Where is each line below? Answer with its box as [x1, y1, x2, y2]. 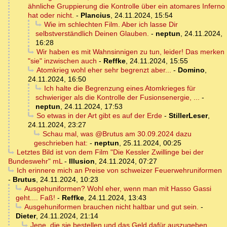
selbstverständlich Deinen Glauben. [35, 29, 149, 38]
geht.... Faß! [16, 194, 55, 202]
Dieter [16, 212, 36, 220]
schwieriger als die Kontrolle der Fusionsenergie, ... [35, 93, 200, 102]
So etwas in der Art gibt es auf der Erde [36, 111, 162, 120]
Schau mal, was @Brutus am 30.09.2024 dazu [42, 130, 192, 138]
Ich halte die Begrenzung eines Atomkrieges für [44, 84, 196, 93]
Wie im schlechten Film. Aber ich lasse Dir [44, 20, 178, 29]
